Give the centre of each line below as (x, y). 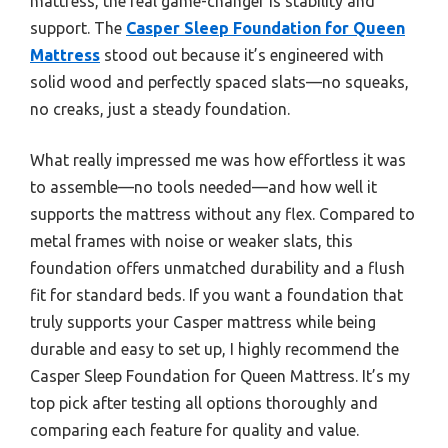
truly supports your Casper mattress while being (203, 321)
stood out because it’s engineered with (242, 54)
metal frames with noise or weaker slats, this (191, 240)
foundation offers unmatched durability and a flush (217, 267)
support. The (78, 27)
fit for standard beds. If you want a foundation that (216, 294)
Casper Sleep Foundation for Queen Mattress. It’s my (220, 375)
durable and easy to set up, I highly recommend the (214, 348)
